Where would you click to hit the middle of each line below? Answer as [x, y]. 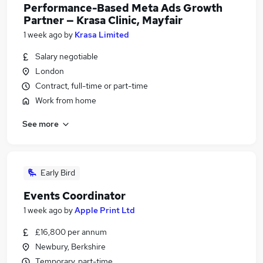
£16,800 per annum [71, 232]
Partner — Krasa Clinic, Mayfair [103, 20]
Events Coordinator [75, 196]
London [50, 71]
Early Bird [58, 173]
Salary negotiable [67, 56]
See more [41, 124]
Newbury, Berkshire [70, 247]
